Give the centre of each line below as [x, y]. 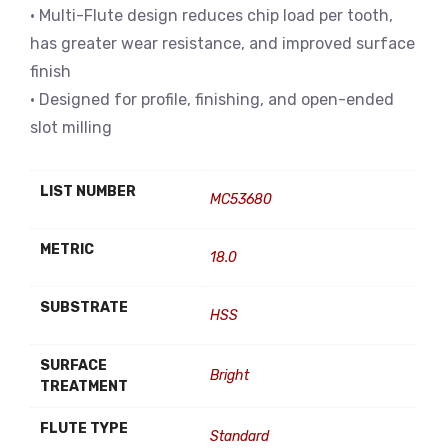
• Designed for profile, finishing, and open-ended [212, 99]
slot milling [71, 127]
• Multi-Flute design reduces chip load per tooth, [211, 15]
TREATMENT [84, 386]
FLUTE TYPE [84, 428]
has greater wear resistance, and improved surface [222, 43]
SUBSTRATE [84, 307]
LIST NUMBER [88, 191]
